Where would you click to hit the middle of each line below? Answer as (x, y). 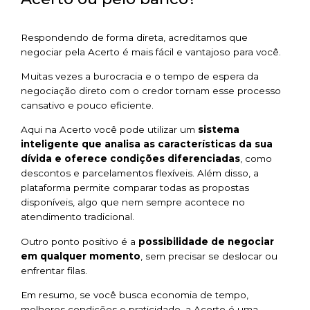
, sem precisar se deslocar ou (209, 256)
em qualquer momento (81, 256)
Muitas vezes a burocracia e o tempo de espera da (140, 76)
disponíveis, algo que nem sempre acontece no (133, 202)
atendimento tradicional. (77, 217)
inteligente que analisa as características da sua (147, 144)
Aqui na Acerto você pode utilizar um (108, 130)
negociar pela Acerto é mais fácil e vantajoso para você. (151, 52)
